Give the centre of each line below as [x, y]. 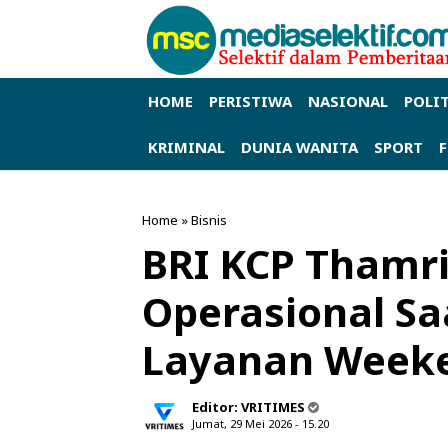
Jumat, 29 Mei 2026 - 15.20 [260, 423]
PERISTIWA [250, 100]
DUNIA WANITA [299, 146]
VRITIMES [273, 406]
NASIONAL [348, 100]
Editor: [216, 406]
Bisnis [209, 219]
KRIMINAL [186, 146]
